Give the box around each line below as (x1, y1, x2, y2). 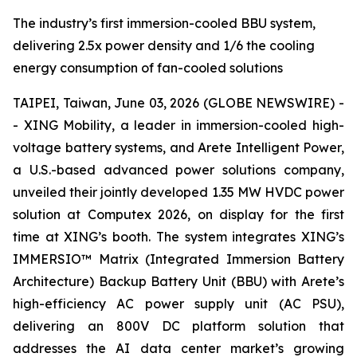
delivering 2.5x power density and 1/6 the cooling (13, 37, 315, 53)
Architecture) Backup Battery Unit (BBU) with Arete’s (13, 273, 344, 289)
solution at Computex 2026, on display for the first (13, 206, 344, 222)
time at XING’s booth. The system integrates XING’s (13, 229, 344, 245)
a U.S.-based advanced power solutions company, (13, 162, 344, 178)
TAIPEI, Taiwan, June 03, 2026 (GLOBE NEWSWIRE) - (13, 95, 344, 111)
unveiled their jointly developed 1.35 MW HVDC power (13, 184, 344, 200)
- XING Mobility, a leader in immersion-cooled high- (13, 117, 344, 133)
